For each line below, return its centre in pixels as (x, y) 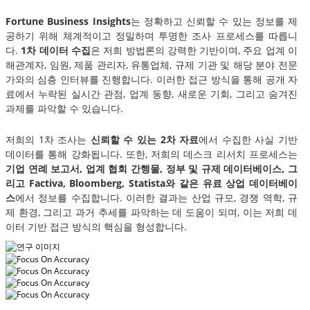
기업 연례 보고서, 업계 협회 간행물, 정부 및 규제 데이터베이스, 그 (152, 169)
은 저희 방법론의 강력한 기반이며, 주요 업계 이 (194, 51)
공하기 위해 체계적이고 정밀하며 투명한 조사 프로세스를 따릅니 (152, 36)
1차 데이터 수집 (56, 51)
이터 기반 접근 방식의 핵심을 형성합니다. (96, 227)
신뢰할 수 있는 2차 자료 (145, 140)
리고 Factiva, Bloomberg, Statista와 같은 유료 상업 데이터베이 (152, 183)
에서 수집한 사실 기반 (248, 140)
